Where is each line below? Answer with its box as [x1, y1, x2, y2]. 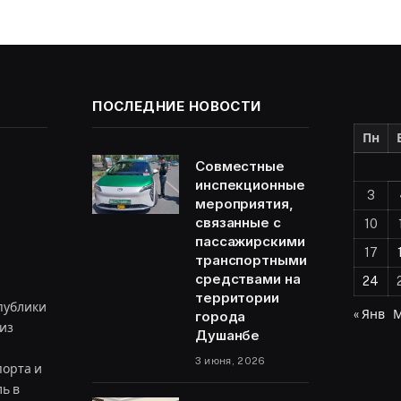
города [194, 307, 246, 325]
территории [194, 288, 280, 306]
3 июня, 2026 [194, 354, 266, 366]
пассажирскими [194, 232, 305, 250]
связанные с [194, 213, 281, 231]
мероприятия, [194, 194, 294, 212]
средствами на [194, 269, 301, 287]
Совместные [194, 157, 286, 175]
